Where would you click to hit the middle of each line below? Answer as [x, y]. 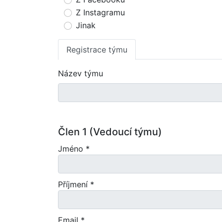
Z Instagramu [100, 12]
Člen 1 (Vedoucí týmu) [110, 132]
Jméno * [74, 149]
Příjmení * [76, 184]
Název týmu [81, 73]
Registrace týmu [97, 50]
